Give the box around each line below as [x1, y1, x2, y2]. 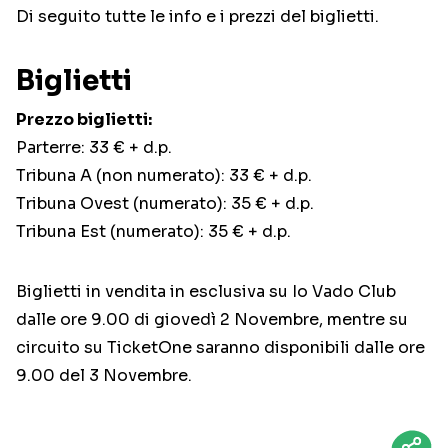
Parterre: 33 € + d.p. [16, 137, 172, 159]
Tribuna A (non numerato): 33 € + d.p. [16, 165, 312, 187]
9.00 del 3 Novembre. [16, 365, 192, 387]
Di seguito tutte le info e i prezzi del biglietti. [16, 6, 379, 28]
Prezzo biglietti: [16, 109, 152, 131]
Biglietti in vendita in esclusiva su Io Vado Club [16, 281, 396, 303]
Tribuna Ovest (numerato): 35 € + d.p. [16, 193, 314, 215]
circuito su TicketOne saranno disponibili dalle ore [16, 337, 425, 359]
